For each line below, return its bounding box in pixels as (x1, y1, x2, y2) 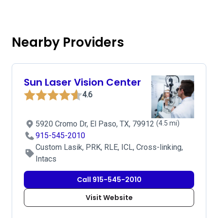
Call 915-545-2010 (76, 175, 142, 184)
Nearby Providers (12, 34, 124, 51)
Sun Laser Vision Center (24, 75, 141, 89)
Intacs (36, 154, 56, 163)
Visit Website (85, 193, 133, 202)
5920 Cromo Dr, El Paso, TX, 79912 (36, 119, 156, 128)
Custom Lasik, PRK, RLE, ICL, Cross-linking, (36, 143, 183, 152)
